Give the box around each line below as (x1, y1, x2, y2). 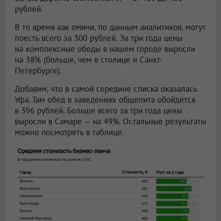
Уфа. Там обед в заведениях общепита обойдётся (15, 94, 195, 106)
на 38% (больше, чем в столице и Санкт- (15, 54, 163, 66)
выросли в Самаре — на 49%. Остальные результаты (15, 116, 206, 127)
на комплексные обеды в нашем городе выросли (15, 43, 195, 55)
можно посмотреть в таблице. (15, 127, 124, 138)
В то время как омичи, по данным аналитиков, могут (15, 22, 205, 33)
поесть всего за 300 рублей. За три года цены (15, 33, 183, 44)
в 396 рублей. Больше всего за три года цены (15, 105, 182, 116)
